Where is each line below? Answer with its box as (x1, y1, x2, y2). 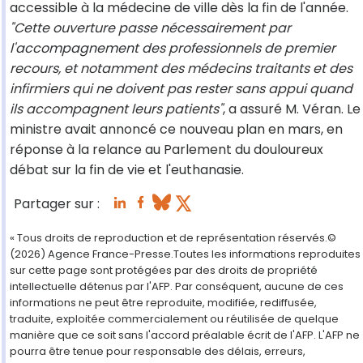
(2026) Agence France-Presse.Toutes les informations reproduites (10, 246, 361, 263)
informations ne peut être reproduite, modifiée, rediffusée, (10, 295, 317, 311)
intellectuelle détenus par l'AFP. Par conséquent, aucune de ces (10, 279, 344, 295)
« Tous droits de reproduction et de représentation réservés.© (10, 230, 336, 246)
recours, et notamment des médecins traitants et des (10, 59, 352, 79)
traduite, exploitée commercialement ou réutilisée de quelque (10, 311, 339, 327)
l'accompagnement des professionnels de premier (10, 39, 335, 58)
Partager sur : (14, 194, 100, 214)
